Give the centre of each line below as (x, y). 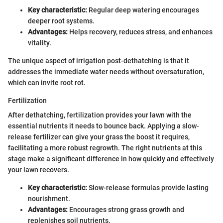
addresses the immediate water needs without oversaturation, (106, 72)
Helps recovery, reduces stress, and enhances (140, 32)
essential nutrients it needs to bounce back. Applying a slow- (104, 126)
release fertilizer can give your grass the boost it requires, (99, 137)
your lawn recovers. (39, 170)
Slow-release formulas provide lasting (148, 188)
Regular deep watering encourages (143, 10)
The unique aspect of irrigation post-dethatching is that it (99, 61)
